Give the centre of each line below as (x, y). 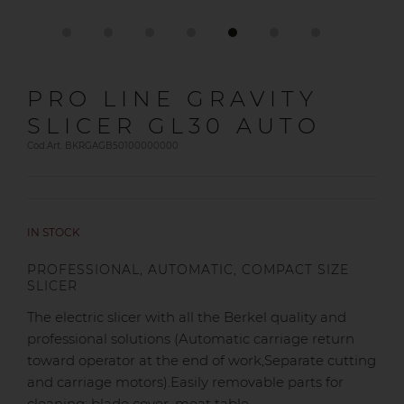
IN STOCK (54, 232)
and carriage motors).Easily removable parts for (185, 382)
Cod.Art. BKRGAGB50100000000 (103, 146)
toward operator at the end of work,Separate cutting (202, 361)
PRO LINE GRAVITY (173, 99)
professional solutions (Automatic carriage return (191, 339)
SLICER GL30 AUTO (174, 126)
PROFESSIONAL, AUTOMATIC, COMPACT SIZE (188, 270)
